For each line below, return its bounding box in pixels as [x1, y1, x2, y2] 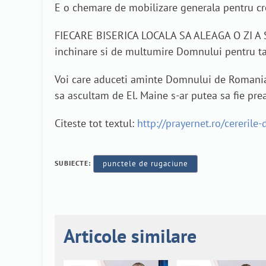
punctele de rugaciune [103, 159, 188, 169]
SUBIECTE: [55, 159, 93, 168]
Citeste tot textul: [55, 116, 137, 131]
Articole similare [64, 223, 197, 248]
